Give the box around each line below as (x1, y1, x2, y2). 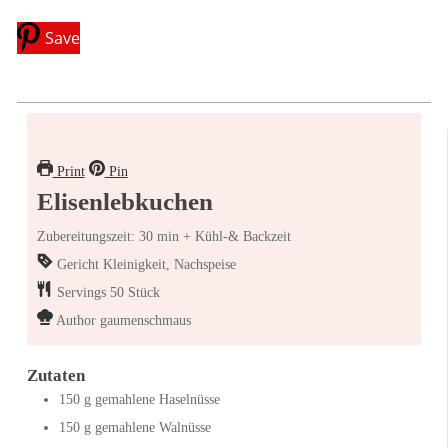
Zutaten (26, 365, 85, 385)
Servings (56, 284, 110, 300)
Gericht (56, 256, 103, 272)
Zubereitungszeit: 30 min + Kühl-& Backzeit (36, 228, 291, 244)
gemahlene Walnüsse (94, 419, 211, 435)
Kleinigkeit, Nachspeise (102, 256, 236, 272)
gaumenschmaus (99, 312, 191, 328)
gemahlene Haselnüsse (94, 391, 220, 407)
